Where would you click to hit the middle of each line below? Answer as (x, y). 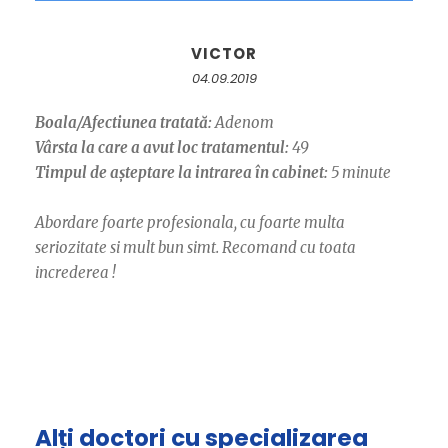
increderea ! (75, 273)
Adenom (243, 123)
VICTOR (224, 54)
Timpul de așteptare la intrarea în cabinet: (181, 173)
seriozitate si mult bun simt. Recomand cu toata (195, 248)
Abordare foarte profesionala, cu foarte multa (190, 223)
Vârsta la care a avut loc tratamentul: (162, 148)
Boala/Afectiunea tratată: (123, 123)
